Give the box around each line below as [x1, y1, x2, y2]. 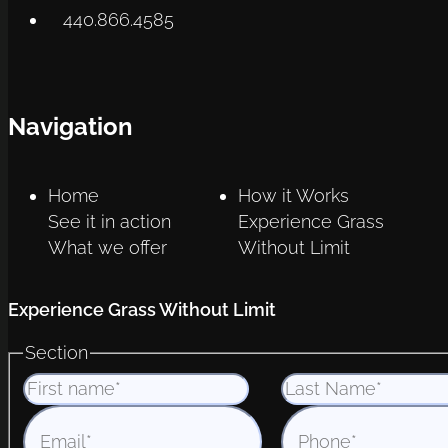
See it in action [48, 210, 171, 232]
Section [25, 342, 89, 364]
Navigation [8, 112, 133, 141]
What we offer [48, 236, 167, 258]
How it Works [237, 184, 349, 206]
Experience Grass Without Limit [8, 298, 276, 320]
